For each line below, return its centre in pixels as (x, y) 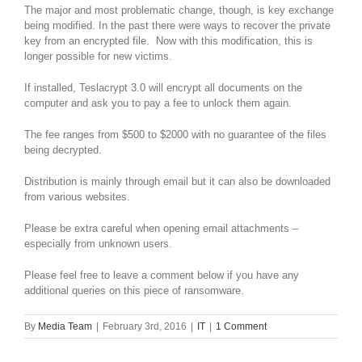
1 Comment (241, 327)
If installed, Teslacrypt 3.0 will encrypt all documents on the (163, 88)
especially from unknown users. (98, 244)
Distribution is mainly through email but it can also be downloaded (177, 182)
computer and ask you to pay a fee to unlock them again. (158, 103)
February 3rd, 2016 (145, 327)
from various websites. (77, 197)
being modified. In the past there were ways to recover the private (177, 26)
